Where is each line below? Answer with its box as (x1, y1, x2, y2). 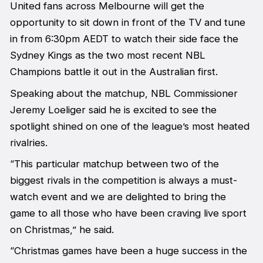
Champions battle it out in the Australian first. (9, 66, 218, 78)
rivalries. (9, 136, 48, 149)
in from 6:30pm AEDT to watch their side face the (9, 33, 238, 45)
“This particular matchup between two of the (9, 157, 219, 170)
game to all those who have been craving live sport (9, 207, 247, 219)
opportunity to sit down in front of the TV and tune (9, 16, 245, 29)
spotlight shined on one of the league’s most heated (9, 120, 249, 132)
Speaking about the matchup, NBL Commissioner (9, 87, 238, 99)
